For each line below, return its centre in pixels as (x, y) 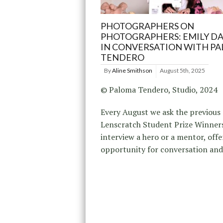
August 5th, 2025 (182, 70)
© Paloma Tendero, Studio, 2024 (159, 89)
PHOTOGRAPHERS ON (147, 26)
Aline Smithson (132, 70)
